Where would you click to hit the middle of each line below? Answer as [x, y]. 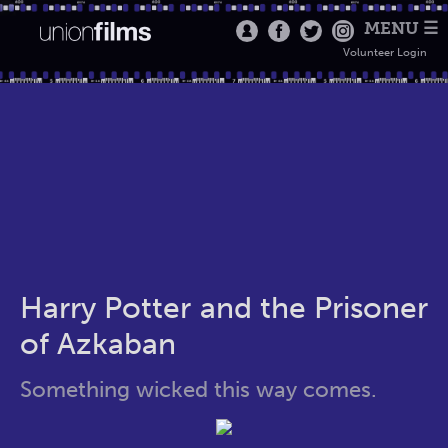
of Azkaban [98, 344]
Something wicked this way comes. [198, 390]
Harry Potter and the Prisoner [224, 308]
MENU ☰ [400, 28]
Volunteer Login [384, 52]
